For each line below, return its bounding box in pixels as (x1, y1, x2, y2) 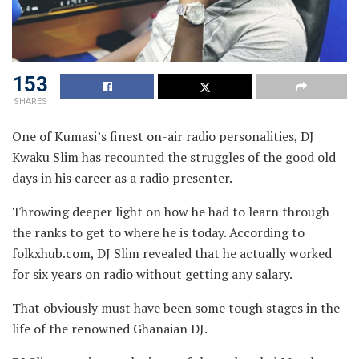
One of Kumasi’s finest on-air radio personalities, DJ (12, 127, 314, 145)
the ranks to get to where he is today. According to (12, 223, 305, 241)
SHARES (13, 95, 47, 107)
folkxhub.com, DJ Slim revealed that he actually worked (12, 244, 332, 262)
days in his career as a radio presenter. (12, 168, 232, 187)
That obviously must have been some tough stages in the (12, 298, 340, 317)
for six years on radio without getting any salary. (12, 264, 292, 283)
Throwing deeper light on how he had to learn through (12, 202, 329, 220)
